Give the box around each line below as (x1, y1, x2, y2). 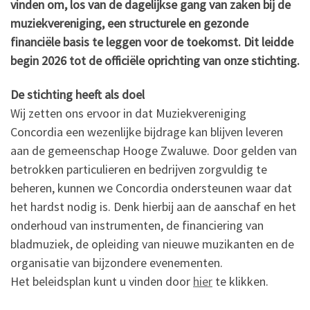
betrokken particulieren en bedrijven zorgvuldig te (10, 161, 267, 177)
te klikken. (212, 273, 268, 289)
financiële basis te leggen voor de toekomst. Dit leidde (10, 33, 293, 50)
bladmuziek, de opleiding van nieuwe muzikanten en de (10, 236, 294, 252)
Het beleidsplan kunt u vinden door (10, 273, 193, 289)
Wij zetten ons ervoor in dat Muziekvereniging (10, 105, 246, 121)
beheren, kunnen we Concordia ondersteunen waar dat (10, 180, 292, 196)
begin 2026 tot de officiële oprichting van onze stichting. (10, 52, 300, 69)
